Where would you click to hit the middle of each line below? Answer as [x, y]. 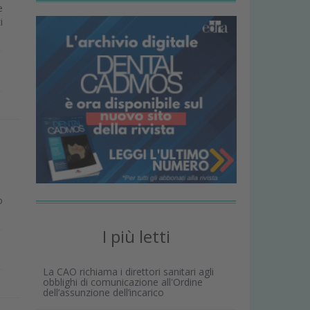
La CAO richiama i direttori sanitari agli [129, 271]
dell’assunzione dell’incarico [104, 292]
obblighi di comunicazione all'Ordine [123, 282]
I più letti [136, 236]
